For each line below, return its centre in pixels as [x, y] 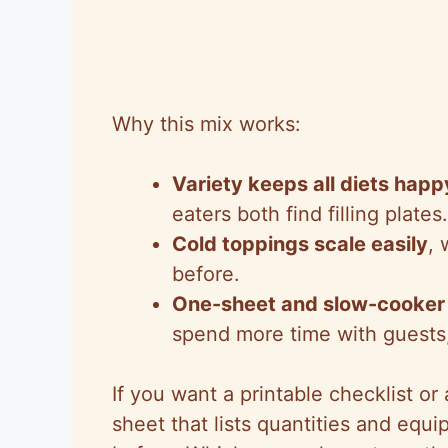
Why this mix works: [206, 123]
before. [206, 273]
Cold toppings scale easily [300, 243]
